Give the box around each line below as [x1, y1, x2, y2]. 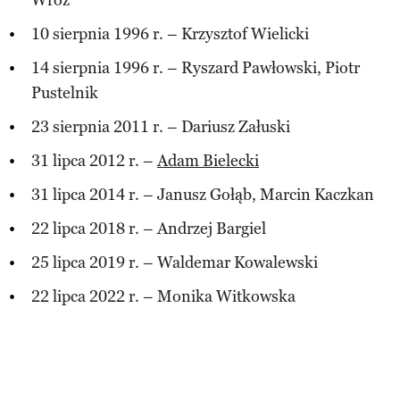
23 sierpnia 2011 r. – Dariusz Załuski [31, 116, 290, 137]
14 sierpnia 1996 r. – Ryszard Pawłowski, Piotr [31, 57, 360, 78]
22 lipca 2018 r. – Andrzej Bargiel [31, 218, 266, 238]
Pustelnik [31, 82, 98, 103]
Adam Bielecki [157, 150, 259, 171]
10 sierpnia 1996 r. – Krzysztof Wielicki [31, 23, 309, 44]
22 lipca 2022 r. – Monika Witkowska [31, 286, 296, 306]
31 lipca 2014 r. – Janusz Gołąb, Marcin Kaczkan [31, 184, 374, 204]
